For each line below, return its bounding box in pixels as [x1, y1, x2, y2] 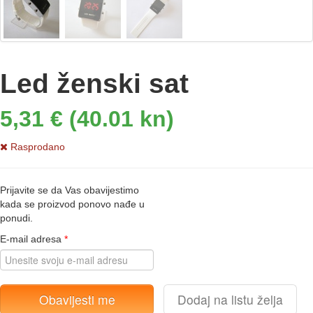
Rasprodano [8, 141, 65, 153]
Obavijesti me [38, 291, 115, 309]
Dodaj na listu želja [177, 291, 283, 309]
